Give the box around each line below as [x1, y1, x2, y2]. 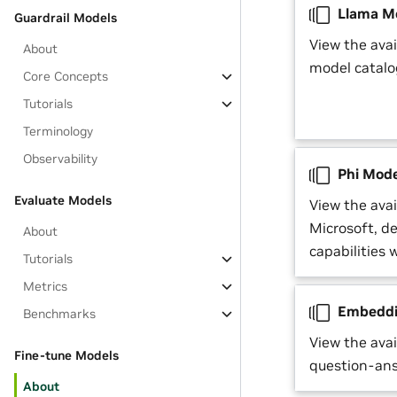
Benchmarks [23, 306, 97, 322]
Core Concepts [23, 68, 109, 84]
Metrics [23, 278, 68, 294]
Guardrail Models [14, 10, 117, 26]
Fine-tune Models [14, 347, 119, 363]
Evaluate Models [14, 192, 112, 208]
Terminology [23, 123, 94, 139]
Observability [23, 151, 98, 167]
